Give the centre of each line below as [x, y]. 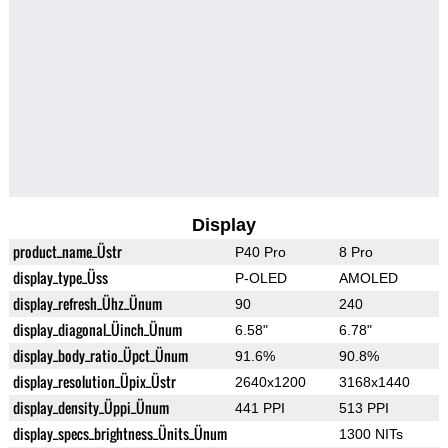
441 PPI [259, 408]
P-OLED [260, 278]
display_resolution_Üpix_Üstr [94, 382]
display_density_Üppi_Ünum [90, 408]
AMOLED [368, 278]
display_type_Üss [60, 278]
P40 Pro [260, 252]
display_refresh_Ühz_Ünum [87, 304]
